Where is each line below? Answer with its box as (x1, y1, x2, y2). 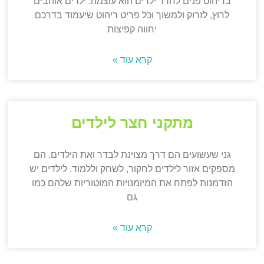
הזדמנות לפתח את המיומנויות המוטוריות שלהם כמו (31, 178, 233, 189)
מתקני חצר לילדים (71, 114, 193, 131)
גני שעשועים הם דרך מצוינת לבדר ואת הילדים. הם (33, 150, 231, 160)
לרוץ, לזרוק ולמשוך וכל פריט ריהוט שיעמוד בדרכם (35, 10, 229, 21)
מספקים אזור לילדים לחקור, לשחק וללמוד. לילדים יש (29, 164, 235, 174)
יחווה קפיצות (107, 24, 157, 35)
